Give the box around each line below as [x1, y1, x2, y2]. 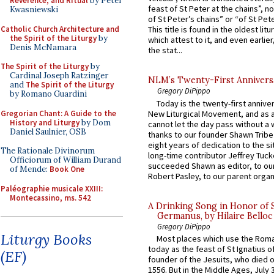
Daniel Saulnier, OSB [10, 126, 86, 137]
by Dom [80, 117, 111, 128]
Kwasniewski [10, 4, 58, 15]
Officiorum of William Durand [10, 155, 121, 165]
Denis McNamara [10, 42, 76, 53]
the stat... [148, 45, 182, 56]
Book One [50, 164, 84, 174]
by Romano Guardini [10, 89, 87, 99]
